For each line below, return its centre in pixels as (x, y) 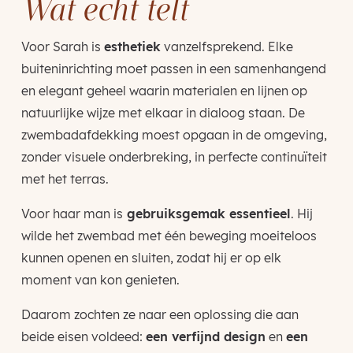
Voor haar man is (72, 213)
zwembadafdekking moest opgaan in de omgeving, (174, 134)
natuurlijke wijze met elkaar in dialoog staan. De (163, 112)
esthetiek (132, 46)
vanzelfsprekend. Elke (227, 46)
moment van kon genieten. (100, 279)
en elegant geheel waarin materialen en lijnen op (164, 90)
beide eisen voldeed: (83, 336)
